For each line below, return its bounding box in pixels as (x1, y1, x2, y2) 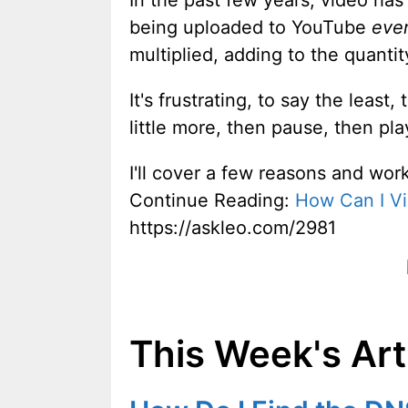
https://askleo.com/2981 (129, 217, 336, 240)
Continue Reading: (129, 189, 295, 212)
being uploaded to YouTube (129, 16, 372, 39)
